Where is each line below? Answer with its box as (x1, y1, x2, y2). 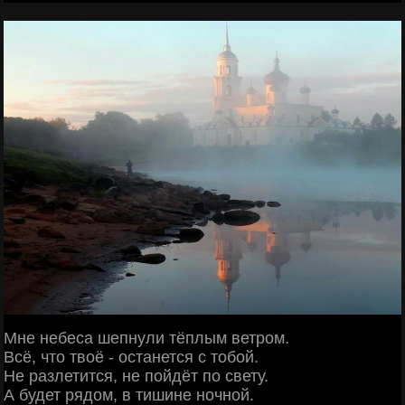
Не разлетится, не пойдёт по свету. (4, 367, 268, 386)
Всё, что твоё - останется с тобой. (4, 348, 259, 367)
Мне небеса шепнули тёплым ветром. (4, 329, 289, 348)
